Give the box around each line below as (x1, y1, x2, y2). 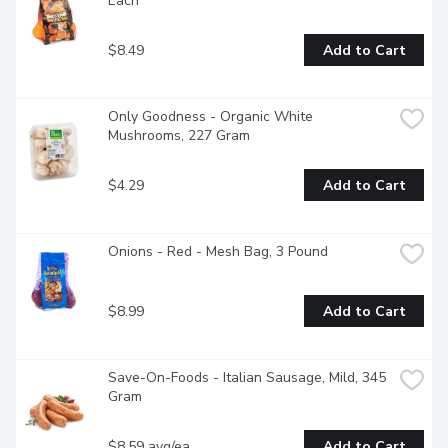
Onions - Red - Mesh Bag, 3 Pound (108, 242, 328, 262)
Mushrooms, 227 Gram (108, 126, 250, 146)
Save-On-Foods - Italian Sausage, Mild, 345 (108, 368, 386, 388)
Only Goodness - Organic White (108, 107, 313, 127)
